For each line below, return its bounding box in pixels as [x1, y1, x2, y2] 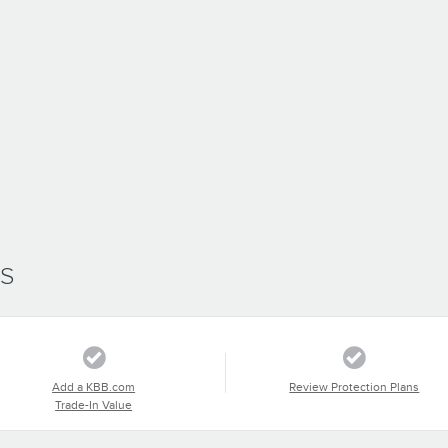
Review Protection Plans [289, 379, 420, 394]
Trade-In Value [55, 397, 133, 412]
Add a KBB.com [52, 379, 136, 394]
